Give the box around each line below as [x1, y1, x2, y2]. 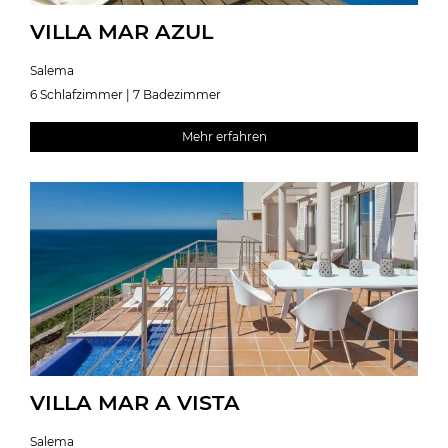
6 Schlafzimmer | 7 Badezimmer [30, 86, 221, 102]
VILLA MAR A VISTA [30, 389, 240, 415]
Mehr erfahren [181, 128, 267, 144]
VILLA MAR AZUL [30, 18, 213, 44]
